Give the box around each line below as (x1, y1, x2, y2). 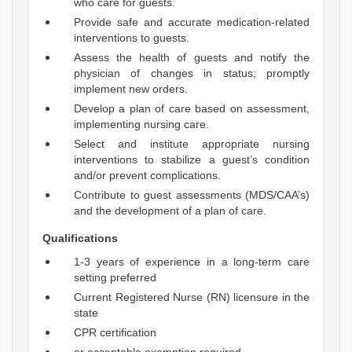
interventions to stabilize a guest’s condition (74, 153, 310, 167)
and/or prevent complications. (74, 169, 221, 182)
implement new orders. (74, 82, 188, 96)
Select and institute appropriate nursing (74, 137, 310, 151)
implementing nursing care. (74, 118, 209, 131)
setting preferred (74, 271, 156, 284)
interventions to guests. (74, 31, 189, 45)
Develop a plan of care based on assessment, (74, 102, 310, 115)
